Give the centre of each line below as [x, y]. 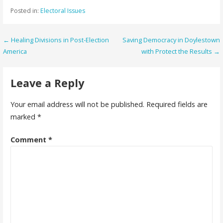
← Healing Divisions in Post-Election [56, 40]
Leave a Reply [47, 83]
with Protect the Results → [180, 52]
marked [24, 116]
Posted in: [25, 11]
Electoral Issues [62, 11]
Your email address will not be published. [77, 104]
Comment [29, 140]
